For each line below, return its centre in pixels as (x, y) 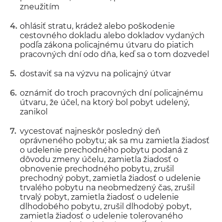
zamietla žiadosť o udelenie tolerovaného (101, 216)
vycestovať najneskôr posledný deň (90, 131)
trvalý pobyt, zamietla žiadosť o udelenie (99, 197)
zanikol (34, 112)
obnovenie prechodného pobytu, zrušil (97, 169)
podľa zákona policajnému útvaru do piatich (107, 45)
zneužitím (40, 7)
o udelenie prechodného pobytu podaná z (104, 150)
